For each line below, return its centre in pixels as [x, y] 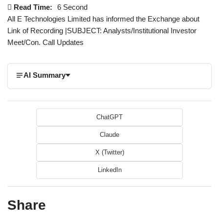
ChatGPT [109, 117]
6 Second [72, 7]
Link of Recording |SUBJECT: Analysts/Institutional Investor [102, 31]
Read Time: [33, 7]
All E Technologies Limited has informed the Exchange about [103, 19]
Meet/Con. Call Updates [45, 43]
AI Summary [44, 75]
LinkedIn [109, 170]
